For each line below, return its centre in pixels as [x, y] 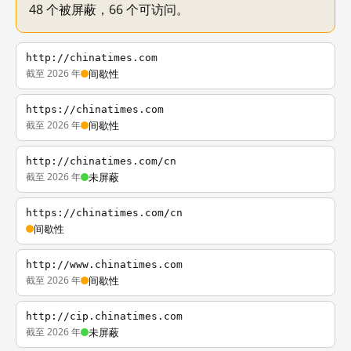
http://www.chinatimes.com [104, 264]
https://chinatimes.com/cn [104, 213]
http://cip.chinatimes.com [104, 316]
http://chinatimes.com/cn [101, 161]
